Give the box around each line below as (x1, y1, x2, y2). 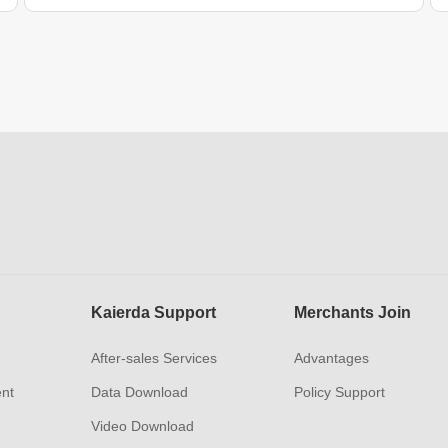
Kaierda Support (90, 304, 216, 321)
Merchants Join (294, 304, 412, 321)
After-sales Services (90, 350, 217, 366)
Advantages (294, 350, 370, 366)
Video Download (90, 418, 194, 434)
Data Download (90, 384, 188, 400)
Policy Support (294, 384, 386, 400)
